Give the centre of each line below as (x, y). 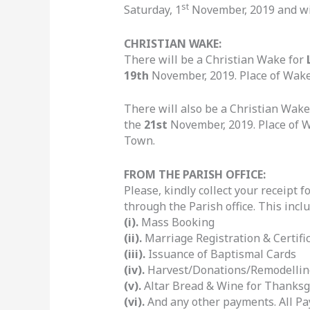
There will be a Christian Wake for (215, 59)
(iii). (134, 254)
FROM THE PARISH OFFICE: (194, 175)
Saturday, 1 (152, 10)
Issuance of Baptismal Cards (220, 254)
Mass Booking (176, 222)
